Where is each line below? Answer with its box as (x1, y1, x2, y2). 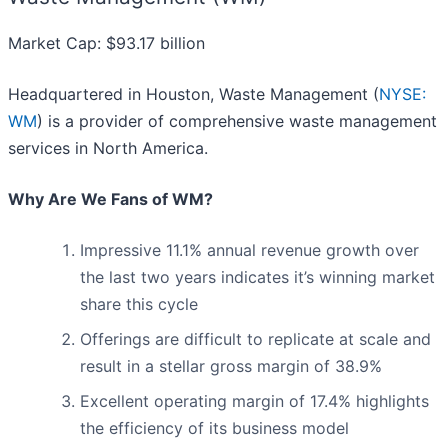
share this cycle (80, 294, 198, 315)
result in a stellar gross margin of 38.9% (80, 356, 382, 377)
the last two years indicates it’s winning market (80, 267, 435, 288)
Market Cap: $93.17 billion (8, 33, 205, 54)
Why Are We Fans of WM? (8, 189, 213, 210)
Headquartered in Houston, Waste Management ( (8, 84, 379, 105)
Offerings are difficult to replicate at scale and (80, 329, 431, 350)
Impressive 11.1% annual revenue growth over (80, 240, 419, 261)
